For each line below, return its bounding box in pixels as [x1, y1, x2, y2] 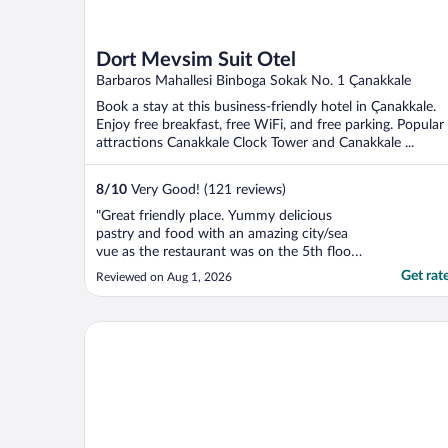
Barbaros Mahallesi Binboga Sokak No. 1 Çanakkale [96, 74, 411, 89]
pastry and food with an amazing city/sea [96, 227, 348, 242]
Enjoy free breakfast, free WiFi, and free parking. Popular [96, 118, 444, 133]
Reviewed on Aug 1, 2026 [96, 271, 232, 284]
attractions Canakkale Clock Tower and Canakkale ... [96, 136, 414, 151]
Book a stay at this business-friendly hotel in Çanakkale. [96, 100, 436, 115]
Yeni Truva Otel [83, 321, 189, 338]
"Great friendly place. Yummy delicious [96, 209, 332, 224]
